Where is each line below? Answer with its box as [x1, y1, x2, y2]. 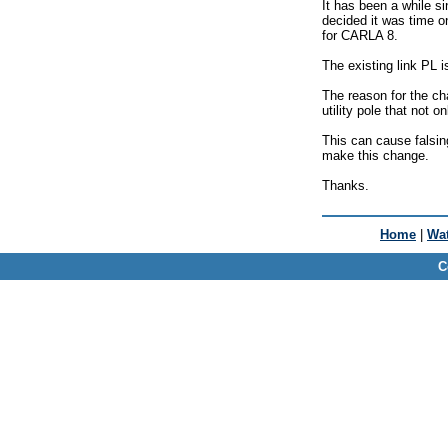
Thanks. [322, 177, 369, 193]
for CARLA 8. [322, 27, 398, 43]
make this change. [322, 147, 429, 163]
